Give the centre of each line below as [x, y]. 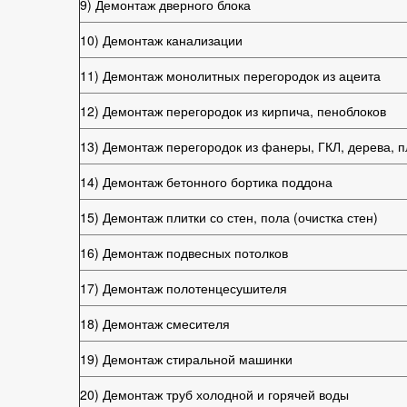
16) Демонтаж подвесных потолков [184, 253]
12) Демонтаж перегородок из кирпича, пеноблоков [233, 111]
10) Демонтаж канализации [161, 40]
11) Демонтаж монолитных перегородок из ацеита [230, 75]
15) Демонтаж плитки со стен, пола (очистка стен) [229, 217]
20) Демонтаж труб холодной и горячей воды [214, 394]
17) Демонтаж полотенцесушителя [184, 288]
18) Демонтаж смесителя [155, 323]
